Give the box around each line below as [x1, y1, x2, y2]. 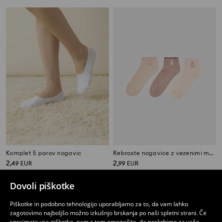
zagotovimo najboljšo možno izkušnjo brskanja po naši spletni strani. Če [10, 209, 207, 217]
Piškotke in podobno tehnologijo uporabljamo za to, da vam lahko [10, 200, 188, 208]
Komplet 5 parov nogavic [6, 149, 82, 157]
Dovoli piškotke [10, 180, 74, 192]
